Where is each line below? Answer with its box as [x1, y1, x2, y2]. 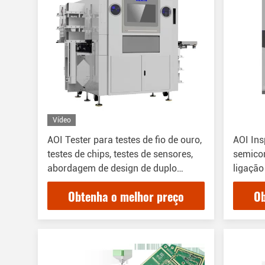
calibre [47, 177, 76, 188]
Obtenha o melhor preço [68, 188, 185, 206]
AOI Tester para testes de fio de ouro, [47, 134, 202, 146]
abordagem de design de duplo [47, 163, 177, 174]
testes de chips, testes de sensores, [47, 148, 193, 160]
